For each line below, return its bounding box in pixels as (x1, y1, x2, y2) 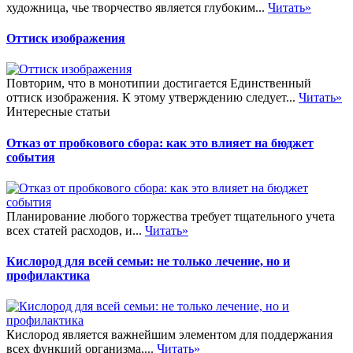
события (6, 150, 55, 164)
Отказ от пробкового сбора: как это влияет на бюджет (6, 136, 314, 150)
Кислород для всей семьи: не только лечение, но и (6, 255, 290, 269)
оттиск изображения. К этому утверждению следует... (6, 91, 299, 105)
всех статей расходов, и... (6, 223, 145, 237)
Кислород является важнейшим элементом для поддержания (6, 328, 333, 342)
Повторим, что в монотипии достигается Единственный (6, 76, 311, 91)
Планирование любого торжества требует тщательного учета (6, 209, 335, 223)
